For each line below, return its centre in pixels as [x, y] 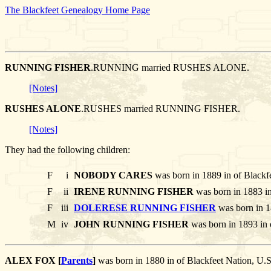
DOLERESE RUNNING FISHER [145, 208]
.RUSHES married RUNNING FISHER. [161, 109]
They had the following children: [67, 150]
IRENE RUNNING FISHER [134, 192]
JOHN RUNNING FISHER [131, 224]
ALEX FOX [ [33, 261]
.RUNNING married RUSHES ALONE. [170, 68]
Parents [77, 261]
